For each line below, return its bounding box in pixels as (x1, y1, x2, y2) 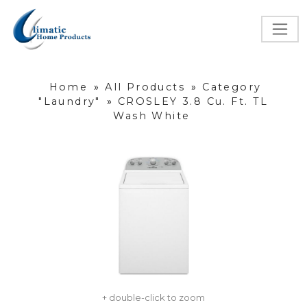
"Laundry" (38, 95, 101, 108)
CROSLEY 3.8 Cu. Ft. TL (117, 95, 269, 108)
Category (202, 81, 262, 94)
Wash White (113, 110, 191, 123)
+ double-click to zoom (102, 292, 205, 304)
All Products (105, 81, 186, 94)
